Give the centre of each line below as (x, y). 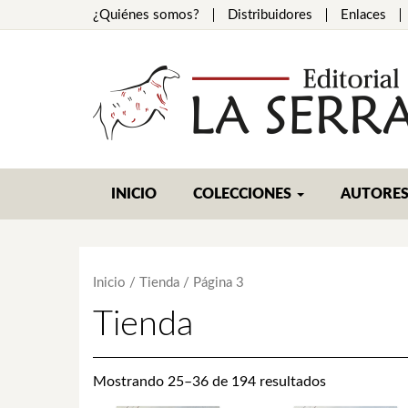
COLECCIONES (244, 194)
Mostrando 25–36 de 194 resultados (209, 381)
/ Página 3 (212, 283)
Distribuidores (270, 15)
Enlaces (363, 15)
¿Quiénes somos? (146, 15)
